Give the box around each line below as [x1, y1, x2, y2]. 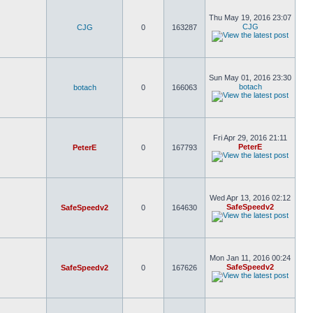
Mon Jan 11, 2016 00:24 [210, 254, 291, 262]
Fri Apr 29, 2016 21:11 [213, 133, 287, 142]
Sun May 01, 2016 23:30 [209, 73, 291, 82]
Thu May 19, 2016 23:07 [209, 13, 291, 22]
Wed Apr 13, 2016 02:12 [210, 194, 291, 202]
